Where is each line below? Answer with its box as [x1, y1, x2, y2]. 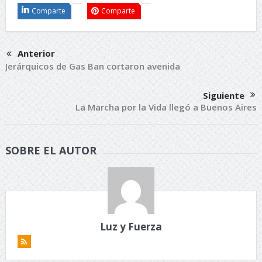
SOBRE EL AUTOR [5, 143, 96, 158]
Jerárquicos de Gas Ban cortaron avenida [5, 60, 180, 73]
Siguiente [203, 89, 245, 102]
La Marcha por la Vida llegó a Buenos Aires [75, 101, 257, 113]
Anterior [17, 47, 55, 60]
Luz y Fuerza [99, 220, 162, 234]
